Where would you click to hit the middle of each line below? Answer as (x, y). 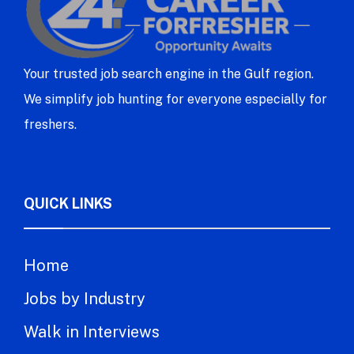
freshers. (50, 125)
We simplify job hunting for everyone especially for (175, 100)
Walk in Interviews (92, 332)
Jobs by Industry (85, 299)
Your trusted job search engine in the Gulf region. (169, 74)
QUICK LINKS (68, 204)
